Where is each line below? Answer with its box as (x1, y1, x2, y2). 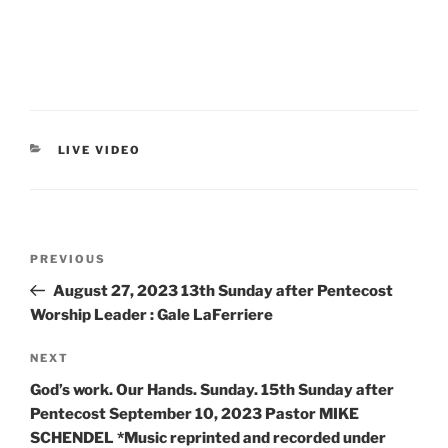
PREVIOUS (30, 251, 106, 266)
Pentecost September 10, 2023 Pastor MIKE (30, 405, 359, 424)
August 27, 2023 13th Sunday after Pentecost (52, 281, 393, 300)
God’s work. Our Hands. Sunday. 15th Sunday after (30, 381, 394, 400)
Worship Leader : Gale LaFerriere (30, 305, 273, 324)
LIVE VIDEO (57, 142, 142, 157)
